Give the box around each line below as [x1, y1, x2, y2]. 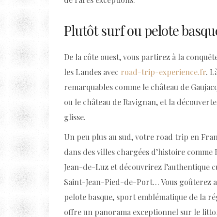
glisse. [64, 112, 86, 123]
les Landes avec [64, 67, 121, 77]
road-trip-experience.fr [121, 67, 206, 77]
